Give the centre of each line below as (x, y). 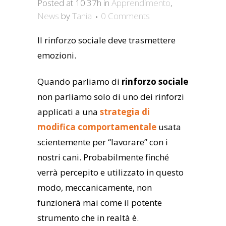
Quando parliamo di (79, 82)
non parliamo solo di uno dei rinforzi (111, 97)
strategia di (125, 112)
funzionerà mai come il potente (100, 203)
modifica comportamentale (97, 127)
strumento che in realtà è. (88, 218)
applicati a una (69, 112)
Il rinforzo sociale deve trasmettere (106, 40)
